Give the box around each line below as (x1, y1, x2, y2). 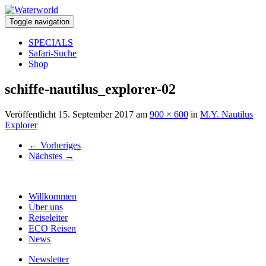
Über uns (28, 201, 63, 212)
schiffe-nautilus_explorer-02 (5, 81, 176, 97)
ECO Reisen (28, 223, 76, 233)
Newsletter (28, 254, 69, 264)
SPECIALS (28, 37, 73, 47)
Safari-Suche (28, 48, 77, 58)
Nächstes (28, 150, 65, 161)
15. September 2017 (58, 109, 134, 119)
